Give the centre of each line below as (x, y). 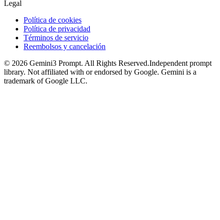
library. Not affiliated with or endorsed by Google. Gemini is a (100, 72)
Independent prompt (180, 63)
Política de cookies (53, 20)
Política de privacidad (57, 28)
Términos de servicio (56, 37)
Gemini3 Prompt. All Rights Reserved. (88, 63)
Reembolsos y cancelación (65, 46)
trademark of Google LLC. (46, 81)
